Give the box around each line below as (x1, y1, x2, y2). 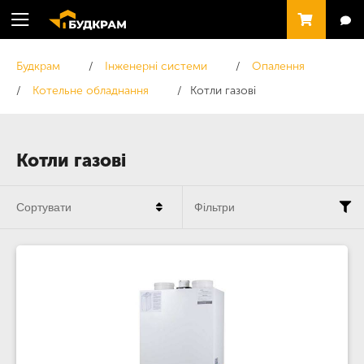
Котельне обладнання (32, 84, 149, 97)
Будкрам (16, 59, 60, 73)
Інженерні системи (105, 59, 207, 73)
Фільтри (194, 201, 235, 214)
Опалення (252, 59, 305, 73)
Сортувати (16, 201, 71, 214)
